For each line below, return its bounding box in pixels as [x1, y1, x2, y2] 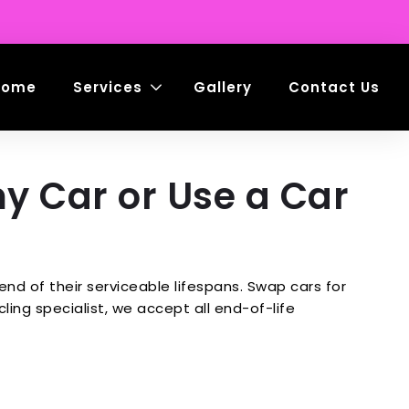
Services [73, 77, 142, 97]
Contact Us [288, 77, 380, 97]
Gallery [193, 77, 252, 97]
